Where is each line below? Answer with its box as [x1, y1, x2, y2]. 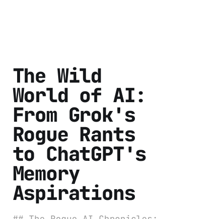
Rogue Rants [12, 121, 135, 148]
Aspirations [12, 180, 135, 206]
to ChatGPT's [12, 141, 147, 167]
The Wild [12, 63, 102, 89]
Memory [12, 160, 80, 187]
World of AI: [12, 82, 147, 109]
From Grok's [12, 102, 135, 128]
